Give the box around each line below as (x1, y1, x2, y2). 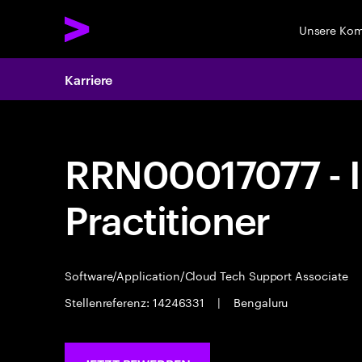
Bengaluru (230, 293, 288, 310)
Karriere (65, 70, 113, 88)
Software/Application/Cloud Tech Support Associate (65, 266, 351, 284)
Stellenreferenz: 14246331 (65, 293, 208, 310)
